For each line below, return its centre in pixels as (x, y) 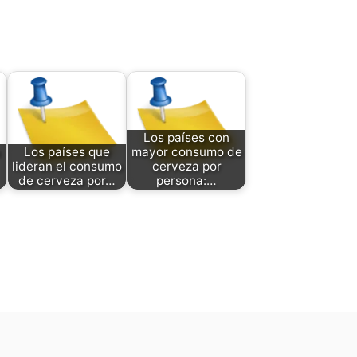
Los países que (67, 152)
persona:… (186, 181)
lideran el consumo (67, 167)
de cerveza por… (67, 181)
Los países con (186, 138)
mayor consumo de (186, 152)
